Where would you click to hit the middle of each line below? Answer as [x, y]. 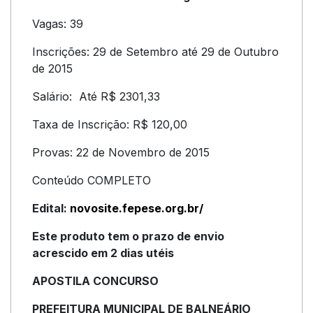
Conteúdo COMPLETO [92, 180]
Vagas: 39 [58, 24]
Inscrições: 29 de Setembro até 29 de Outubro [155, 52]
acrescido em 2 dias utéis [103, 253]
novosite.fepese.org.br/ [137, 208]
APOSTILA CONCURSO [95, 281]
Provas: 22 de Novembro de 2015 [121, 152]
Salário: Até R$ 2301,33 [96, 96]
